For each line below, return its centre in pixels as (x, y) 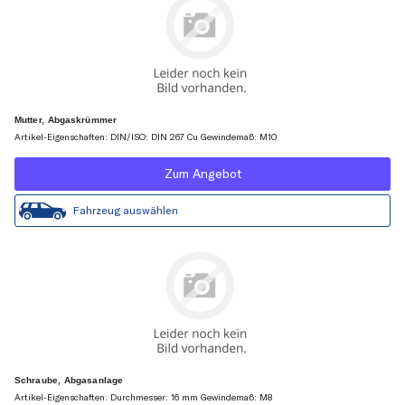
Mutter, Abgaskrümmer (66, 120)
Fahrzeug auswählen (126, 211)
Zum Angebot (202, 174)
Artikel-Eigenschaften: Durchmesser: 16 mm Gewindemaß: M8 (143, 397)
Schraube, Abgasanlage (69, 380)
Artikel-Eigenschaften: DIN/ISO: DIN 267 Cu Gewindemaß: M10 (146, 137)
